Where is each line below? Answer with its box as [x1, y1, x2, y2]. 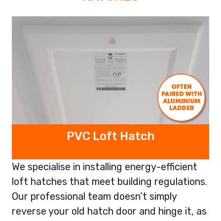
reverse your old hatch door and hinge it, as [12, 205, 207, 217]
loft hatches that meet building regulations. [12, 175, 207, 187]
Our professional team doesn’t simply [12, 190, 177, 202]
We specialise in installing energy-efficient [12, 160, 197, 173]
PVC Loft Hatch [67, 129, 154, 143]
